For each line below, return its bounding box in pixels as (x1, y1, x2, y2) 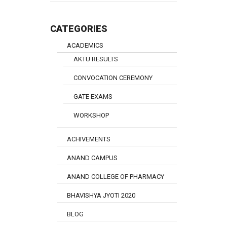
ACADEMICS (67, 42, 103, 50)
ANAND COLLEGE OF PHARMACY (67, 173, 164, 181)
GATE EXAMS (73, 93, 112, 101)
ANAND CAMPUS (67, 154, 118, 162)
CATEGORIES (50, 23, 107, 34)
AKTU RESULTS (73, 55, 118, 63)
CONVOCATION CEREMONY (73, 74, 153, 82)
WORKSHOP (73, 111, 109, 120)
